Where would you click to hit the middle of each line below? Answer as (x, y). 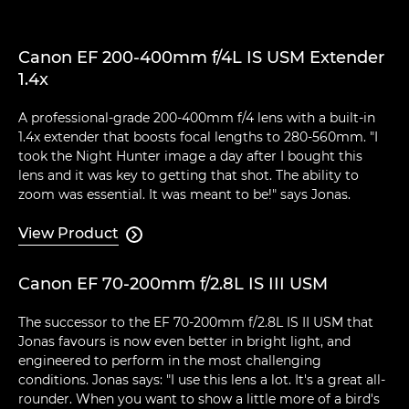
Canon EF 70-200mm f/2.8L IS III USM (173, 284)
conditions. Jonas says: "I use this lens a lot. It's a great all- (202, 380)
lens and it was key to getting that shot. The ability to (189, 176)
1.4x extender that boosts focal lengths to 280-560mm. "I (198, 137)
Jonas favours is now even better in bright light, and (184, 342)
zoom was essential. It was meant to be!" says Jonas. (184, 195)
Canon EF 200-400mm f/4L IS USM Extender (201, 58)
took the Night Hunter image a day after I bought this (190, 157)
